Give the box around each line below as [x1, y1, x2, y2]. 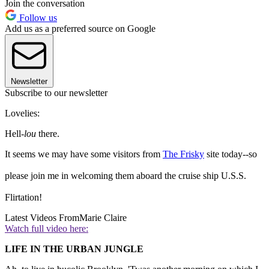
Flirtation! [5, 192, 42, 203]
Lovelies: [5, 108, 40, 119]
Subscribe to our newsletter [5, 88, 107, 98]
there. [36, 128, 59, 139]
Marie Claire [79, 213, 127, 223]
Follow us [17, 13, 57, 23]
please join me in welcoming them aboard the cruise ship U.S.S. [5, 171, 246, 181]
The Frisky [163, 149, 204, 160]
